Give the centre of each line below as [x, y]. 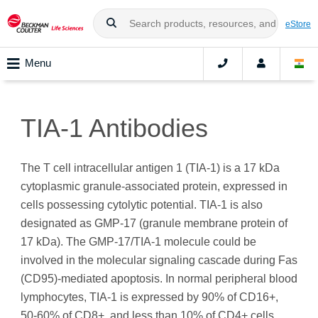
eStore [298, 23]
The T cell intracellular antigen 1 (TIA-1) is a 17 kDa [150, 168]
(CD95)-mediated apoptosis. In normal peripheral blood [159, 279]
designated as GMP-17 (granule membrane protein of [154, 224]
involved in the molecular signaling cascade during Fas [159, 261]
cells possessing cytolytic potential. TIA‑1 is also [142, 205]
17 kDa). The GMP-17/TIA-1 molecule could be [138, 242]
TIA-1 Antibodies [114, 128]
